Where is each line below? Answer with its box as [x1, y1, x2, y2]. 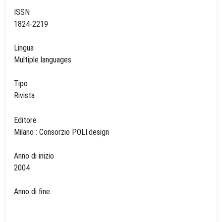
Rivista [14, 91, 35, 100]
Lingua [14, 43, 34, 53]
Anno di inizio [14, 151, 54, 161]
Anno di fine [14, 187, 50, 196]
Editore [14, 115, 37, 125]
